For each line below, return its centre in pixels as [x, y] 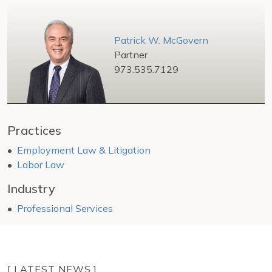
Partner [131, 54]
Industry [31, 189]
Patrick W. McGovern [161, 40]
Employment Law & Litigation [84, 150]
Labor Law [41, 165]
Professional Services [65, 209]
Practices [34, 131]
